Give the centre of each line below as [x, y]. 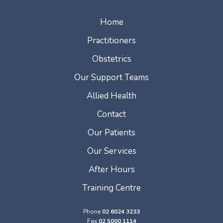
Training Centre [111, 188]
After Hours [111, 169]
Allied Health [111, 96]
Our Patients [111, 132]
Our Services [111, 151]
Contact [111, 114]
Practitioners [111, 40]
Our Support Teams [111, 77]
